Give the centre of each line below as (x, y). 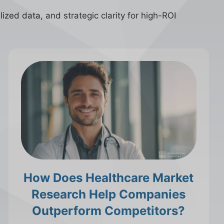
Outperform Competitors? (109, 211)
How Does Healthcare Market (109, 178)
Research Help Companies (109, 194)
